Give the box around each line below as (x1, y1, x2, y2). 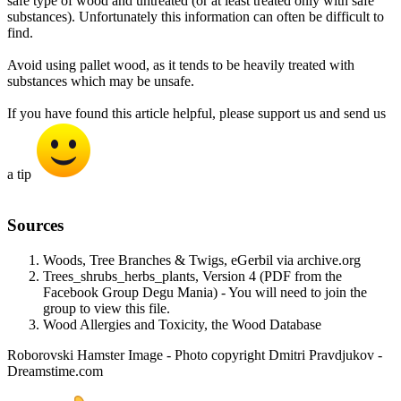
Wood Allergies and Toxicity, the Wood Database (43, 316, 321, 332)
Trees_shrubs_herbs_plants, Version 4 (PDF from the (43, 268, 342, 284)
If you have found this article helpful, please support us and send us (7, 106, 386, 122)
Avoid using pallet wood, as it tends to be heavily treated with (7, 57, 354, 73)
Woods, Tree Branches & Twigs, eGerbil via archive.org (43, 252, 361, 268)
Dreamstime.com (7, 363, 103, 379)
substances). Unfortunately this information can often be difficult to (7, 9, 384, 25)
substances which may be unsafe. (7, 73, 194, 90)
